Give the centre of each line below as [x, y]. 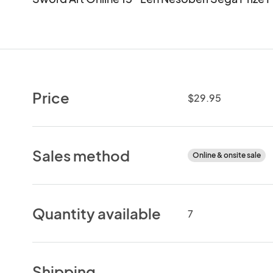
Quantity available [97, 213]
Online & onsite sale [226, 155]
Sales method [81, 155]
